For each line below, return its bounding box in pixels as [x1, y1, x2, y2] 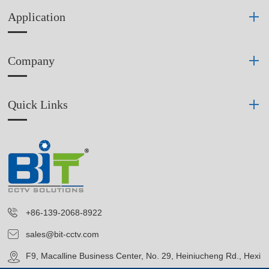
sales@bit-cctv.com [26, 229, 100, 240]
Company [8, 54, 55, 68]
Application [8, 10, 66, 24]
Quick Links [8, 98, 68, 112]
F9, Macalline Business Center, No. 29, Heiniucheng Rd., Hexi [26, 251, 261, 261]
